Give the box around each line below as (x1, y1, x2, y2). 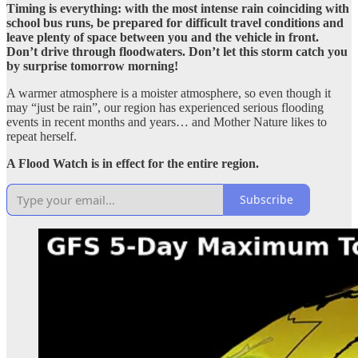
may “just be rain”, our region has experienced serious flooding (6, 100, 324, 114)
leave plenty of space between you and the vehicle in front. (6, 30, 319, 44)
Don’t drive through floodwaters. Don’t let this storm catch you (6, 44, 348, 58)
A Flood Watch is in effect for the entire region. (6, 156, 259, 170)
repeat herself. (6, 129, 77, 143)
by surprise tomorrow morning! (6, 58, 178, 73)
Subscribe (240, 192, 293, 208)
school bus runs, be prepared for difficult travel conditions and (6, 15, 344, 30)
